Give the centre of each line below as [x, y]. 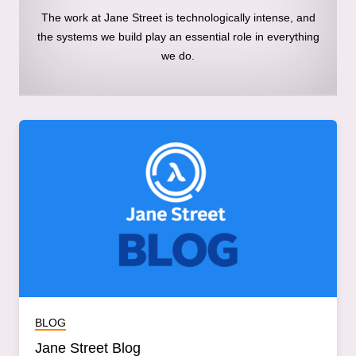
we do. [178, 56]
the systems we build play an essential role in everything [178, 37]
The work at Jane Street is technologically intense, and [178, 17]
